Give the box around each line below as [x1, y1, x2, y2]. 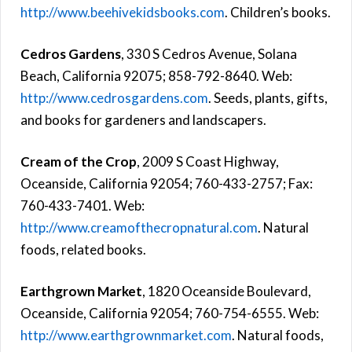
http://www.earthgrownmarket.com [20, 326, 232, 343]
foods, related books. [20, 240, 146, 258]
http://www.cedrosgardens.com [20, 89, 208, 106]
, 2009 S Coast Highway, [137, 152, 279, 170]
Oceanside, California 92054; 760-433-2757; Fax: [20, 174, 313, 192]
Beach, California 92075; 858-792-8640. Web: [20, 67, 292, 84]
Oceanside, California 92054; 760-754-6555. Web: [20, 304, 319, 321]
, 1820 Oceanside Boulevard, [142, 282, 311, 299]
